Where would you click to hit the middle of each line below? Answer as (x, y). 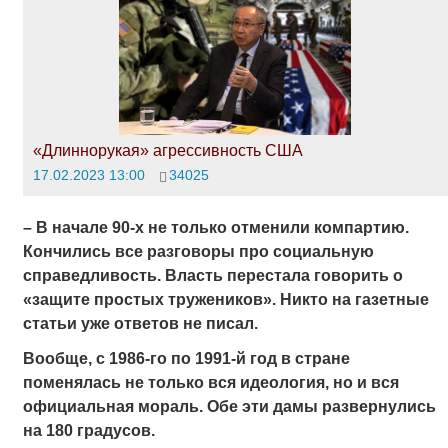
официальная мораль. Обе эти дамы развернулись (229, 407)
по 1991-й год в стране (260, 359)
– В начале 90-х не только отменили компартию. (215, 227)
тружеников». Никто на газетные (298, 299)
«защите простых (93, 299)
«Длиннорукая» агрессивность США (167, 151)
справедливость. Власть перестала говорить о (212, 275)
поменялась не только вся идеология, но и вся (210, 383)
